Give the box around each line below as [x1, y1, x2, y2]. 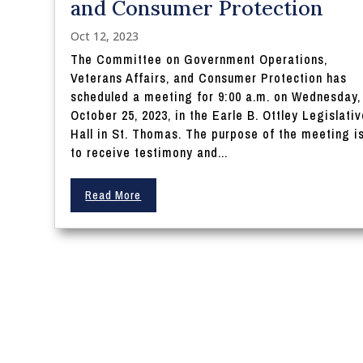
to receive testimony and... [70, 143, 228, 161]
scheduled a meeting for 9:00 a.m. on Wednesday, [70, 87, 361, 105]
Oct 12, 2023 [70, 28, 139, 44]
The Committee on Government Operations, [70, 49, 328, 68]
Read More [85, 187, 142, 203]
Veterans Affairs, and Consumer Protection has [70, 68, 348, 87]
